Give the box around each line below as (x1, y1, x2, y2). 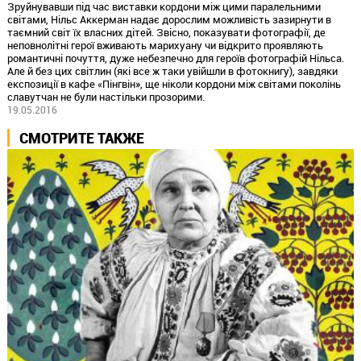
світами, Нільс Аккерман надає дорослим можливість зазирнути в (6, 11, 331, 27)
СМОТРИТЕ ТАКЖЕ (19, 127, 144, 147)
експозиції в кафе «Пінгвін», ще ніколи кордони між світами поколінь (6, 76, 341, 91)
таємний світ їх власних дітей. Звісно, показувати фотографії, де (6, 24, 326, 39)
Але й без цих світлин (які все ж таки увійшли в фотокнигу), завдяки (6, 63, 338, 78)
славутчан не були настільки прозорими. (6, 89, 205, 104)
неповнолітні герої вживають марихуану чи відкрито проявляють (6, 37, 323, 52)
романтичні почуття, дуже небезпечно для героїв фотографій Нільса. (6, 50, 344, 65)
